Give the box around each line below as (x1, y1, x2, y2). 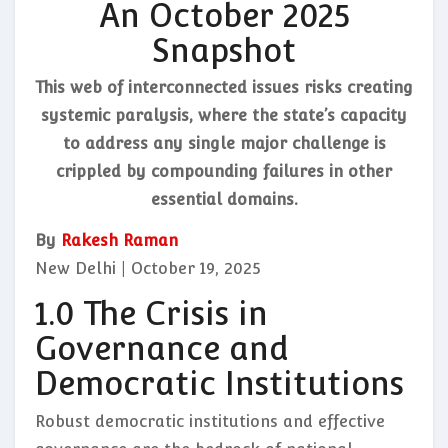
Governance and (35, 330, 289, 368)
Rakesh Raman (61, 231, 178, 251)
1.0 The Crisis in (35, 295, 268, 333)
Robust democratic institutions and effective (35, 411, 385, 431)
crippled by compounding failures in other (56, 162, 392, 182)
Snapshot (152, 31, 296, 69)
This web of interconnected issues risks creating (35, 78, 413, 98)
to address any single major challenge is (62, 134, 386, 154)
